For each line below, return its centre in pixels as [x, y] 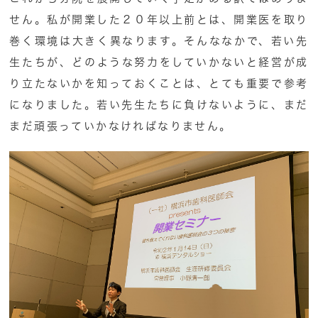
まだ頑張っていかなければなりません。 [121, 126]
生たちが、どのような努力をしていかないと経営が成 [159, 62]
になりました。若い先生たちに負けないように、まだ [159, 104]
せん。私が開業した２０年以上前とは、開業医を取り [159, 19]
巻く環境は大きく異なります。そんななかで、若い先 [159, 40]
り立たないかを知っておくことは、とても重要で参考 [159, 83]
